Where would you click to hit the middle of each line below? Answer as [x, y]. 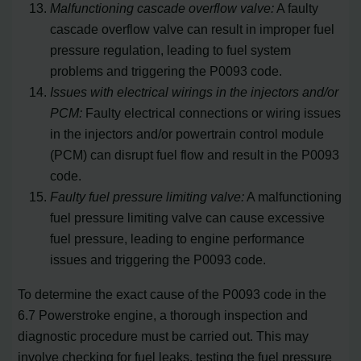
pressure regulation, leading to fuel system [171, 50]
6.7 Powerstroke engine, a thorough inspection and [163, 315]
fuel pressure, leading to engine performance [178, 239]
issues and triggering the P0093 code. [158, 260]
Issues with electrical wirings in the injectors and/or [195, 92]
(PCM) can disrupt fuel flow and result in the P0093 [195, 155]
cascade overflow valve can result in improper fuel [193, 29]
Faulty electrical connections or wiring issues [212, 113]
